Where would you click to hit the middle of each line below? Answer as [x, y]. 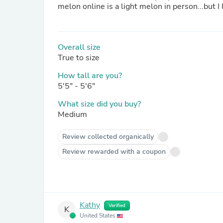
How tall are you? [90, 76]
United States [98, 216]
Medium [72, 114]
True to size [79, 58]
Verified [117, 206]
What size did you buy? [99, 104]
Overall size [79, 47]
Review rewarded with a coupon [114, 152]
